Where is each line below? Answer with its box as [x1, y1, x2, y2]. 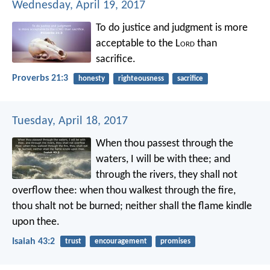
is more [213, 22, 248, 34]
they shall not [176, 169, 238, 181]
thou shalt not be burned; [12, 201, 123, 213]
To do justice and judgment [96, 22, 213, 34]
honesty [78, 75, 105, 83]
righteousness [118, 75, 164, 83]
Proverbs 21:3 [12, 74, 68, 84]
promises [160, 237, 190, 246]
